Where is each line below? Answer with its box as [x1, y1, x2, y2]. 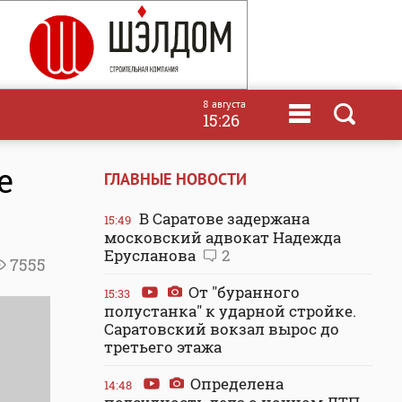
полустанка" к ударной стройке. [104, 301, 356, 321]
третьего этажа [104, 336, 222, 357]
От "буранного [185, 282, 300, 302]
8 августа [203, 97, 246, 110]
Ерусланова [104, 245, 199, 266]
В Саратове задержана [135, 208, 310, 229]
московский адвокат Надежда [104, 227, 341, 248]
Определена [187, 373, 284, 394]
